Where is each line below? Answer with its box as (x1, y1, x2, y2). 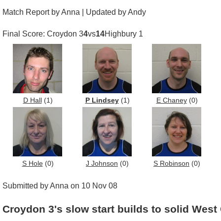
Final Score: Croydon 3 (2, 29, 83, 38)
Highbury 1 (105, 29, 143, 38)
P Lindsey (85, 96, 119, 104)
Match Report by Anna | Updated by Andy (2, 7, 146, 16)
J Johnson (86, 159, 118, 167)
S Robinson (153, 159, 189, 167)
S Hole (22, 159, 43, 167)
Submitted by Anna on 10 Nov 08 (2, 181, 117, 190)
